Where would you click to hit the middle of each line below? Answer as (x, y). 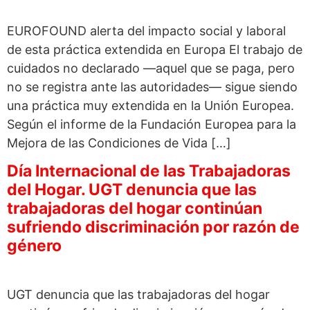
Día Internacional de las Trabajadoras (149, 171)
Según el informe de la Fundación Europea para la (152, 124)
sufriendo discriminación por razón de (153, 227)
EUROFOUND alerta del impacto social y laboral (146, 30)
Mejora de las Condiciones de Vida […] (119, 143)
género (34, 246)
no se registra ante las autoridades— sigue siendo (152, 86)
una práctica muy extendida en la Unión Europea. (151, 105)
